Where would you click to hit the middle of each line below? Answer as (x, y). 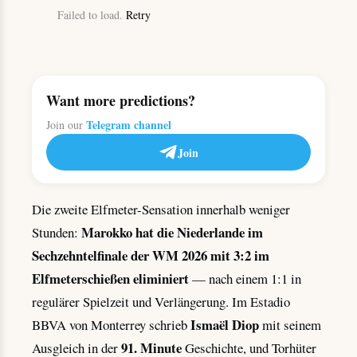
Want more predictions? (121, 101)
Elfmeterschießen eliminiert (110, 279)
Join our (66, 125)
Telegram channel (129, 125)
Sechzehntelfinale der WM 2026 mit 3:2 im (151, 256)
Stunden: (57, 233)
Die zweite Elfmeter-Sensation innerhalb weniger (161, 210)
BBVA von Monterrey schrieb (111, 325)
